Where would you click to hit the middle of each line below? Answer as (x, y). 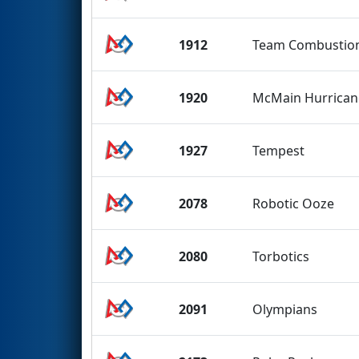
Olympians (285, 309)
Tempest (279, 150)
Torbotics (281, 256)
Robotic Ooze (294, 203)
